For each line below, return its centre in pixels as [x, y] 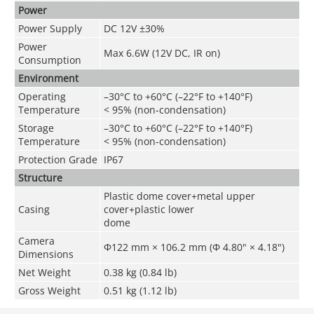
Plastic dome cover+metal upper [179, 196]
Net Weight [44, 272]
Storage [36, 128]
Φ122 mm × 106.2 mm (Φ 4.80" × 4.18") [194, 247]
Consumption [49, 60]
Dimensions [46, 254]
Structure [40, 177]
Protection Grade [57, 159]
